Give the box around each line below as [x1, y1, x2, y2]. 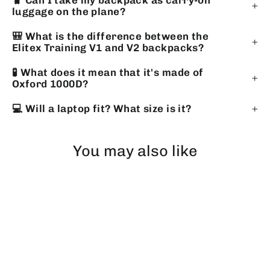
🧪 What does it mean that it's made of [12, 66, 204, 79]
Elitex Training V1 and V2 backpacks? [12, 42, 204, 54]
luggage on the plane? [12, 5, 125, 18]
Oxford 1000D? [12, 78, 89, 90]
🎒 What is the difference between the [12, 30, 209, 43]
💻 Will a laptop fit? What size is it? [12, 102, 192, 115]
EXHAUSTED [127, 181, 174, 189]
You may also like [73, 142, 197, 160]
